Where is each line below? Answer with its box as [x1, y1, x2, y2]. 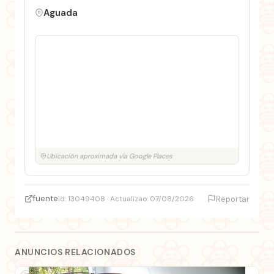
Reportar [216, 193, 250, 204]
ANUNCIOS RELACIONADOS [15, 246, 136, 257]
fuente [33, 193, 58, 204]
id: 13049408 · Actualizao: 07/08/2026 [58, 193, 194, 204]
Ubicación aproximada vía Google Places [46, 151, 172, 160]
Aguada [43, 6, 78, 19]
